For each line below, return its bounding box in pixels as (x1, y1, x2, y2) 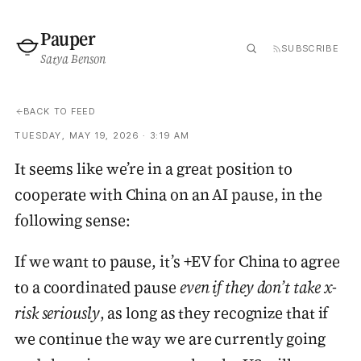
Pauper (40, 27, 96, 51)
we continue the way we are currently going (15, 328, 326, 349)
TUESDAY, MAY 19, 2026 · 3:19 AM (15, 130, 190, 141)
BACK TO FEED (23, 106, 95, 117)
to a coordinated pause (15, 276, 180, 297)
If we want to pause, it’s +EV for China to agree (15, 251, 340, 272)
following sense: (15, 210, 131, 230)
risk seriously (15, 302, 100, 323)
